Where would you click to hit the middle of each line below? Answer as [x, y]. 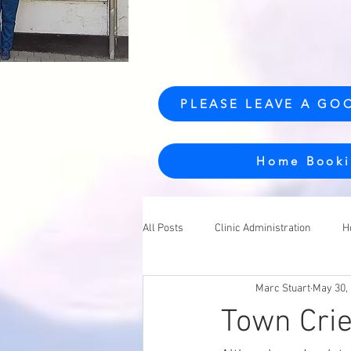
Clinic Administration [263, 228]
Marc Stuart [283, 288]
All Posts [163, 228]
